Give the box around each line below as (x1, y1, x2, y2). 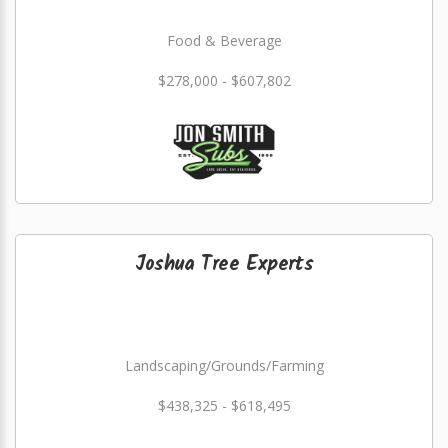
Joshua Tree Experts (134, 249, 314, 281)
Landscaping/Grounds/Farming (124, 356, 324, 375)
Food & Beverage (166, 31, 282, 50)
